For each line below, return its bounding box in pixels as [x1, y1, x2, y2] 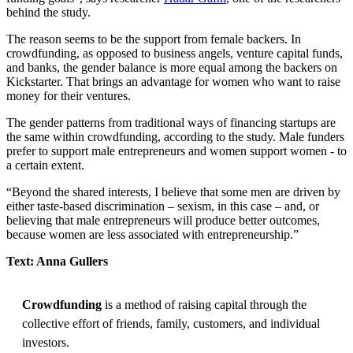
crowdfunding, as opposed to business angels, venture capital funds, [6, 46, 343, 60]
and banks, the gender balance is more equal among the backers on [6, 60, 337, 74]
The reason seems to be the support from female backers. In [6, 32, 301, 46]
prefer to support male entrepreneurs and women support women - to [6, 143, 347, 158]
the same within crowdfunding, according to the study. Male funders [6, 129, 344, 143]
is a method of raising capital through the [105, 297, 307, 311]
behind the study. [6, 5, 91, 19]
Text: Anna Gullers [6, 254, 108, 268]
